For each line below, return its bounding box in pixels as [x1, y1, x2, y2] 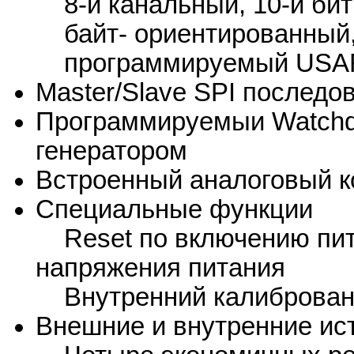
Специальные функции [36, 195, 313, 224]
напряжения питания [36, 254, 285, 283]
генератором [36, 137, 187, 166]
